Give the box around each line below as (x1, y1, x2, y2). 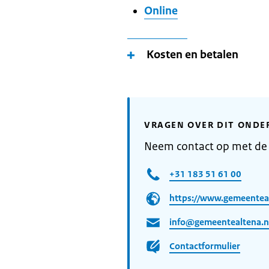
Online (144, 4, 178, 18)
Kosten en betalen (147, 47, 238, 62)
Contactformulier (169, 240, 240, 252)
